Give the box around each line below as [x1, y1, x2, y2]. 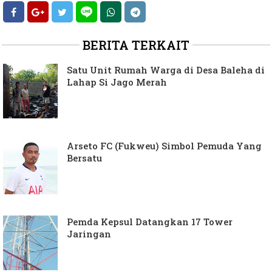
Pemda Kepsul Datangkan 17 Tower [67, 216, 233, 228]
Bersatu [67, 152, 102, 165]
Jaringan [67, 228, 111, 240]
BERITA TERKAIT [83, 37, 189, 53]
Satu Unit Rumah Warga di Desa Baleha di [67, 64, 265, 76]
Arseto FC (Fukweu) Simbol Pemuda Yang [67, 140, 262, 152]
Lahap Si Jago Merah [67, 76, 167, 89]
